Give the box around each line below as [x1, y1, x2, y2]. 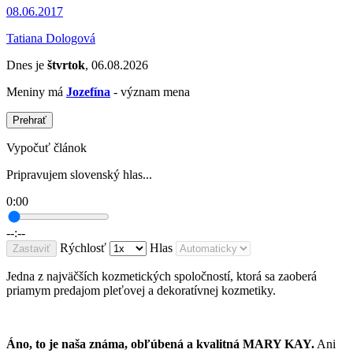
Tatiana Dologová [6, 32, 95, 46]
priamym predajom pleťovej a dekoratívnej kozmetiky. [6, 284, 276, 298]
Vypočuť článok [6, 141, 87, 155]
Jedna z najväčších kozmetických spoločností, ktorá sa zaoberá [6, 269, 317, 284]
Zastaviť [13, 243, 50, 255]
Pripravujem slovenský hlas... [6, 168, 152, 182]
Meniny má [6, 85, 66, 99]
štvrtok [47, 58, 85, 72]
